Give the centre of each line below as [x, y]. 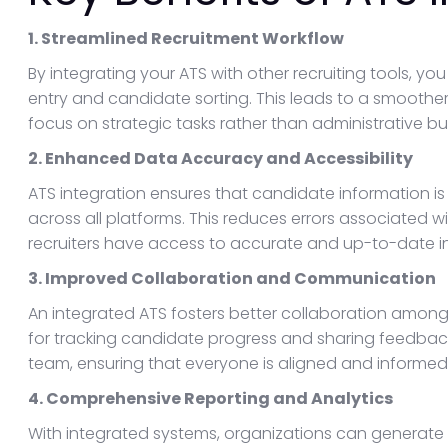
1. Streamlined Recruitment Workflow [186, 38]
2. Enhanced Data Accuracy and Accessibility [220, 158]
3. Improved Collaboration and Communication [232, 278]
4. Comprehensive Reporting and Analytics [210, 398]
